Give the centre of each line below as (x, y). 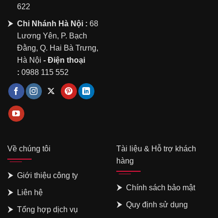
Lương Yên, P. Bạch (52, 36)
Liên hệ (30, 193)
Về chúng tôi (29, 149)
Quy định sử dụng (157, 205)
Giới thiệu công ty (47, 176)
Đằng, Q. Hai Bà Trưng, (58, 48)
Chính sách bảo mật (161, 188)
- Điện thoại (63, 60)
